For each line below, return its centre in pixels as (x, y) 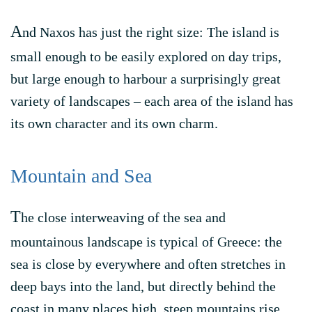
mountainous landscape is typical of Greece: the (146, 242)
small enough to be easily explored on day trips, (146, 56)
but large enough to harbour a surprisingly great (146, 79)
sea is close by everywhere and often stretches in (148, 264)
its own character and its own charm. (114, 123)
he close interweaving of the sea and (123, 217)
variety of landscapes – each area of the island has (152, 101)
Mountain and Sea (81, 176)
